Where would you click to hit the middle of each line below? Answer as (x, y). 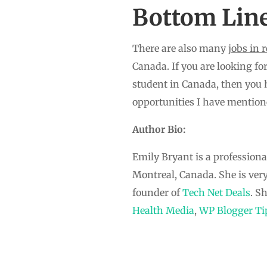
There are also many (180, 48)
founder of (157, 192)
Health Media (163, 210)
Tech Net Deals (216, 192)
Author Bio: (159, 129)
